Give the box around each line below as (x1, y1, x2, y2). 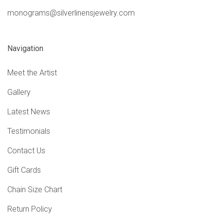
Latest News (7, 107, 50, 117)
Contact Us (7, 146, 45, 156)
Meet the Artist (7, 68, 57, 78)
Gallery (7, 88, 31, 97)
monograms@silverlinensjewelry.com (7, 8, 135, 18)
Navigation (7, 44, 43, 54)
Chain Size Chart (7, 185, 62, 195)
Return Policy (7, 204, 52, 214)
